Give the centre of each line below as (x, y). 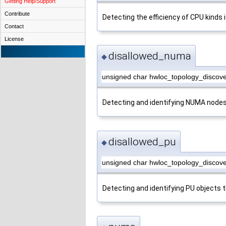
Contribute (17, 14)
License (14, 39)
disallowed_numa (150, 56)
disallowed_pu (142, 142)
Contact (14, 26)
